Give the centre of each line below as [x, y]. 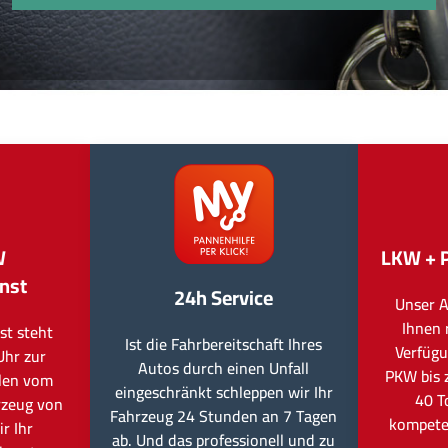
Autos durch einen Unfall [224, 368]
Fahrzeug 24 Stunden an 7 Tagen [224, 416]
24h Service [224, 297]
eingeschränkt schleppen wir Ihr [223, 392]
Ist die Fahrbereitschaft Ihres [224, 344]
